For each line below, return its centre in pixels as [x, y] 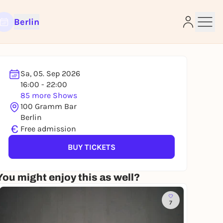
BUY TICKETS [92, 147]
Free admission [48, 129]
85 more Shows [49, 95]
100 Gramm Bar [49, 106]
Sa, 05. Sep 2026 [50, 73]
